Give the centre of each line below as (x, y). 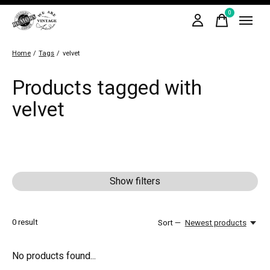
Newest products (215, 223)
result (27, 222)
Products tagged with (107, 88)
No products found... (54, 256)
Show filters (135, 181)
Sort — (170, 223)
